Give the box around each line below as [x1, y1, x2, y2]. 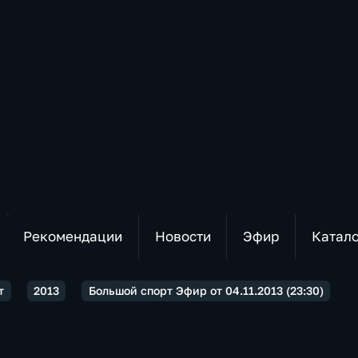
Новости [154, 228, 211, 245]
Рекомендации [22, 228, 122, 245]
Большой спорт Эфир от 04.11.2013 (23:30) [88, 284, 324, 297]
